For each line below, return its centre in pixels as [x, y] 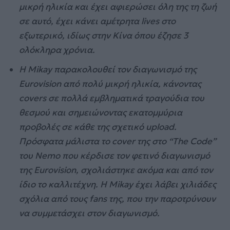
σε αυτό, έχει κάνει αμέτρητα [80, 21]
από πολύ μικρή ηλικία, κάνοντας [132, 83]
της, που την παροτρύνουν [162, 198]
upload [160, 127]
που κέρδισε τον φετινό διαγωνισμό [135, 155]
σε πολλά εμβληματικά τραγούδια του [126, 98]
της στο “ [154, 141]
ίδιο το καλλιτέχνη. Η [64, 184]
